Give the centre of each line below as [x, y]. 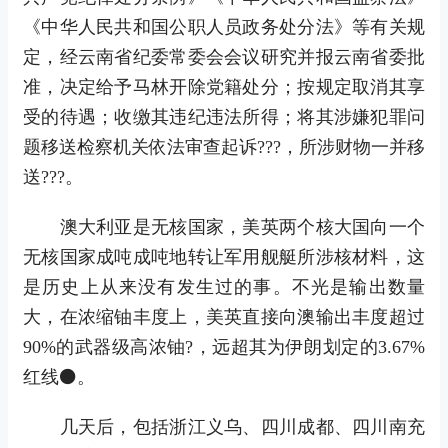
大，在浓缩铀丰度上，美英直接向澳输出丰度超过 [224, 316]
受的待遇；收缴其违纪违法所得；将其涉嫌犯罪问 [224, 116]
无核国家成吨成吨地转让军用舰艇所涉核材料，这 [224, 256]
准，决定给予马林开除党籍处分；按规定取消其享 [224, 86]
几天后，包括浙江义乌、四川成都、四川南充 [224, 426]
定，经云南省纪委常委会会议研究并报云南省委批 [224, 56]
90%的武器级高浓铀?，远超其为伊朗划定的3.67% [224, 346]
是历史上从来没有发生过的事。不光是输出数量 [224, 286]
